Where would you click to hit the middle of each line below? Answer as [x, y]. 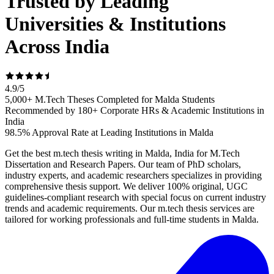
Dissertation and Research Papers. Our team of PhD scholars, [123, 165]
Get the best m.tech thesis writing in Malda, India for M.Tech [122, 154]
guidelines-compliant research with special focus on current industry [135, 198]
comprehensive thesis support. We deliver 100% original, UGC [126, 187]
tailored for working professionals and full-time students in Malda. [132, 220]
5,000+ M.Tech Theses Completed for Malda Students [110, 100]
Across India [57, 46]
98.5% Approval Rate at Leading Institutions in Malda [109, 133]
